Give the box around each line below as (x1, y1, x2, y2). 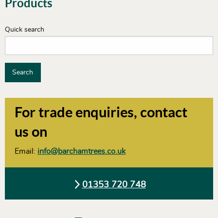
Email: (15, 147, 37, 156)
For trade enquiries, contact (15, 104, 187, 121)
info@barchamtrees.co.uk (37, 147, 126, 156)
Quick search (5, 26, 44, 33)
